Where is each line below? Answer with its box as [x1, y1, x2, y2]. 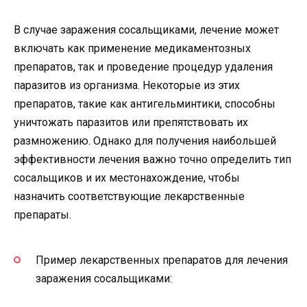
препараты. [14, 208, 71, 222]
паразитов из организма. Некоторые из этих [14, 79, 240, 93]
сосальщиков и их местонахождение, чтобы [14, 171, 240, 185]
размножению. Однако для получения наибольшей [14, 134, 276, 148]
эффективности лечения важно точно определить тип [14, 153, 291, 167]
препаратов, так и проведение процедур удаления [14, 60, 273, 74]
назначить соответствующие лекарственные [14, 190, 245, 204]
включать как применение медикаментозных [14, 42, 251, 56]
